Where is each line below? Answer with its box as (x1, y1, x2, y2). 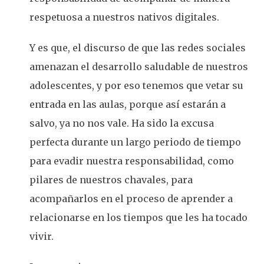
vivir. (29, 230, 56, 242)
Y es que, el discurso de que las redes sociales (29, 42, 246, 54)
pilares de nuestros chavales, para (29, 174, 193, 186)
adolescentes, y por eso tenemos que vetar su (29, 80, 243, 91)
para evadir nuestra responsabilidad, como (29, 155, 234, 167)
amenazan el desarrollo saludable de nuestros (29, 61, 248, 72)
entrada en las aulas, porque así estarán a (29, 98, 226, 110)
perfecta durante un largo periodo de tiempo (29, 136, 241, 148)
